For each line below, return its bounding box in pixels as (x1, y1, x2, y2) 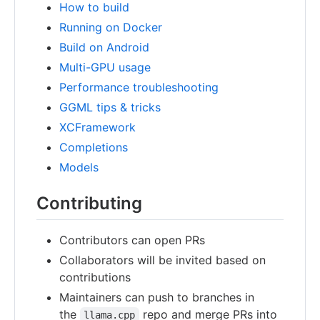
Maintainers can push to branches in (59, 289, 254, 304)
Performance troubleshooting (59, 79, 219, 94)
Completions (59, 139, 128, 154)
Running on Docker (59, 19, 162, 34)
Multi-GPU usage (59, 59, 151, 74)
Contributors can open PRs (59, 232, 205, 247)
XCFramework (59, 119, 136, 134)
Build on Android (59, 39, 149, 54)
